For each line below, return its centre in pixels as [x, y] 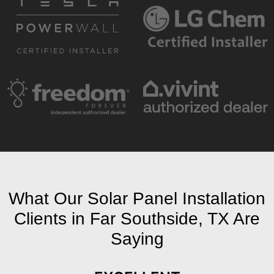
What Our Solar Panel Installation [137, 198]
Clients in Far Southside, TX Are [137, 218]
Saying [137, 239]
